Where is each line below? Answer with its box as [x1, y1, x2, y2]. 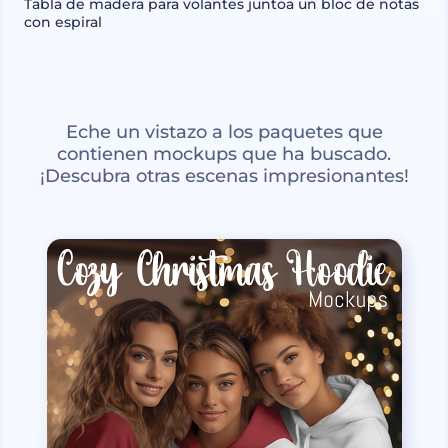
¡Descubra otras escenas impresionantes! [39, 165, 409, 188]
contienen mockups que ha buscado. [57, 143, 391, 166]
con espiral [24, 13, 102, 32]
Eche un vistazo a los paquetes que [65, 121, 383, 144]
